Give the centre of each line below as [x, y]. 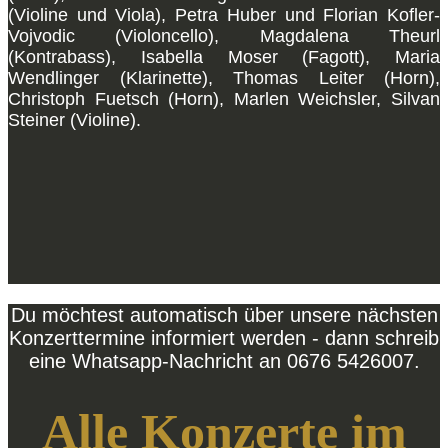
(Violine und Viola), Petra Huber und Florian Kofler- [224, 15]
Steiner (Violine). [74, 120]
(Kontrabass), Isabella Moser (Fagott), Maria [224, 57]
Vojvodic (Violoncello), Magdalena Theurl [224, 36]
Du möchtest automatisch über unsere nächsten [224, 315]
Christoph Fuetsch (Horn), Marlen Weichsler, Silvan [224, 99]
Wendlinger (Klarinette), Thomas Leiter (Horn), [224, 78]
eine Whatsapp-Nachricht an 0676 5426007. [224, 361]
